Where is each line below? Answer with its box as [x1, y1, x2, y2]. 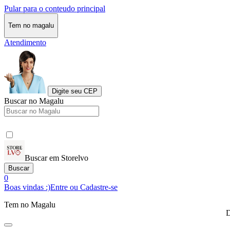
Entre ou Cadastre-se [50, 182, 118, 191]
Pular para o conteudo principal [4, 4, 105, 13]
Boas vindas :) [4, 182, 50, 191]
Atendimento [4, 37, 46, 47]
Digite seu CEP [52, 87, 98, 95]
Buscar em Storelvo [25, 153, 88, 162]
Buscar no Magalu [4, 96, 64, 105]
